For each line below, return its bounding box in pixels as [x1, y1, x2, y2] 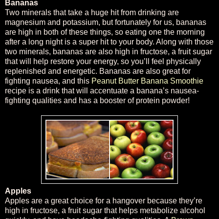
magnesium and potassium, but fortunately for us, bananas [5, 18, 206, 26]
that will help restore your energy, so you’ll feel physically [5, 57, 201, 66]
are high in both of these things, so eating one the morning [5, 27, 205, 36]
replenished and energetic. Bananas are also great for [5, 66, 191, 75]
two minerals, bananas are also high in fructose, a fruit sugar [5, 47, 212, 56]
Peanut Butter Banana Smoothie [91, 76, 203, 85]
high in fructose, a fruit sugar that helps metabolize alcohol [5, 206, 205, 215]
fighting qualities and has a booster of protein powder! [5, 96, 190, 105]
